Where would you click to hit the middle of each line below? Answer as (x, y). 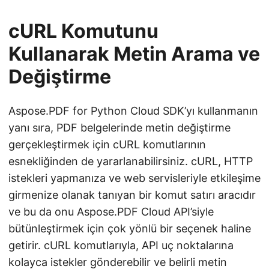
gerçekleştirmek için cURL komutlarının (107, 145)
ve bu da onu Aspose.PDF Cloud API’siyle (111, 212)
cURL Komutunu (83, 31)
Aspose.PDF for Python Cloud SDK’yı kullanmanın (133, 111)
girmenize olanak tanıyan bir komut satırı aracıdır (132, 195)
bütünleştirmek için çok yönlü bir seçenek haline (130, 229)
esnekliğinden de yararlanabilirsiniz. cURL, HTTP (131, 162)
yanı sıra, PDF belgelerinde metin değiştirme (119, 128)
